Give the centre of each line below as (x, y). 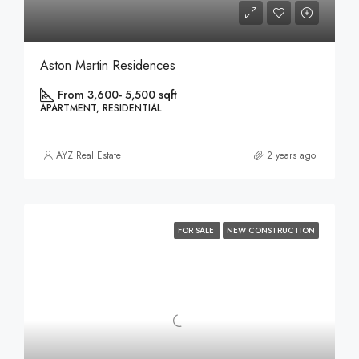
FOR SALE (197, 230)
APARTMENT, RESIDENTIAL (101, 108)
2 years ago (291, 155)
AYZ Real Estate (89, 155)
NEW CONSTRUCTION (271, 230)
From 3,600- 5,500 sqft (117, 95)
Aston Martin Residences (108, 65)
